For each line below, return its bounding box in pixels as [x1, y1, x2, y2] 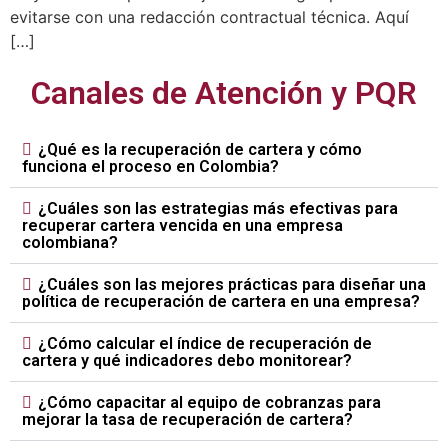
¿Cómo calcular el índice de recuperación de [38, 334, 372, 354]
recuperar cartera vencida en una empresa [22, 216, 343, 236]
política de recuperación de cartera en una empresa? [22, 292, 420, 312]
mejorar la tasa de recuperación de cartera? [22, 410, 353, 430]
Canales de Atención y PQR [31, 74, 417, 113]
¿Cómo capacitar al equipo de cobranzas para [38, 393, 381, 413]
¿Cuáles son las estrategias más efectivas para [38, 199, 398, 219]
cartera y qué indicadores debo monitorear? [22, 351, 352, 371]
